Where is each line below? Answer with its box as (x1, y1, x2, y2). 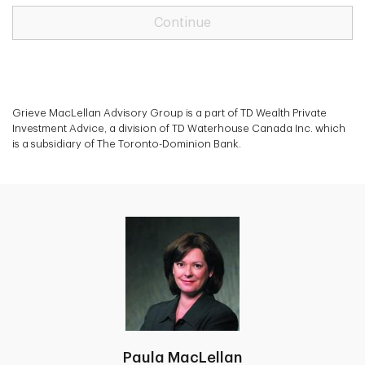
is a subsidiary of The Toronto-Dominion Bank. (12, 139, 241, 149)
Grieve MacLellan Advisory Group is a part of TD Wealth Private (12, 108, 327, 118)
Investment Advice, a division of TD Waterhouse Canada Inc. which (12, 123, 345, 134)
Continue (154, 16, 211, 29)
